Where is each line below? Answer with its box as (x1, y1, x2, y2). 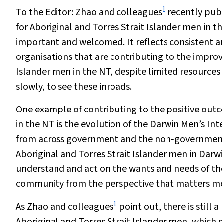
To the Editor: (16, 5, 73, 19)
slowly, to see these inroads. (16, 80, 132, 94)
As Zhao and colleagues (16, 200, 113, 214)
